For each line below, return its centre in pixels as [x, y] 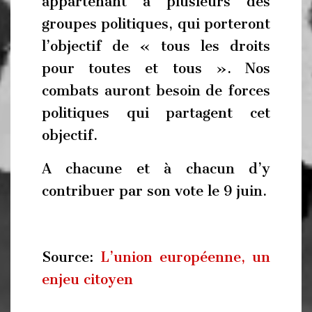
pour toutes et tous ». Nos [156, 68]
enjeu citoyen [87, 279]
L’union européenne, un [185, 257]
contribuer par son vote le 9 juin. [154, 190]
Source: [71, 257]
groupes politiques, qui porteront [156, 24]
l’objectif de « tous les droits [156, 46]
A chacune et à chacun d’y [156, 168]
